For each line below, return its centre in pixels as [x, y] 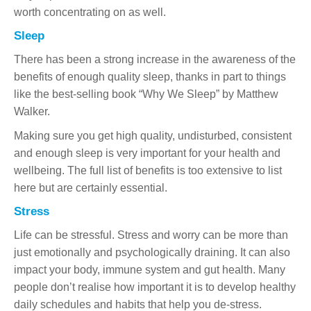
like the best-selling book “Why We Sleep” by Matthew [146, 94]
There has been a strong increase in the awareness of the [155, 59]
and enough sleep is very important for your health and [147, 153]
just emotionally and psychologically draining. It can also [152, 252]
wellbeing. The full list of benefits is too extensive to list [148, 170]
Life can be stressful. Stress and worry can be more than [151, 235]
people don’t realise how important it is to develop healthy [155, 287]
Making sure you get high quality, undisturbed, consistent [153, 135]
